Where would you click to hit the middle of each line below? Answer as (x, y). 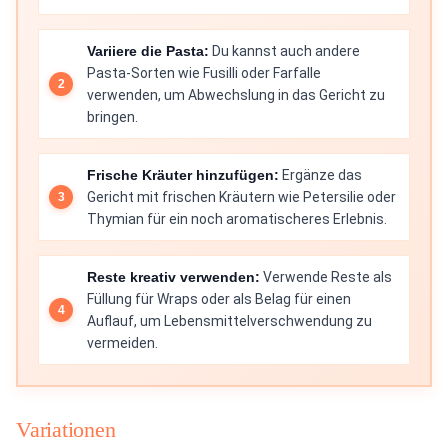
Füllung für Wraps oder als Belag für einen (219, 299)
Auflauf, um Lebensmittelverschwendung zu (229, 321)
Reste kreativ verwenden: (173, 277)
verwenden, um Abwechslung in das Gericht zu (236, 95)
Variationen (66, 430)
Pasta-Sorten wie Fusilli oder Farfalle (204, 73)
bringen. (112, 117)
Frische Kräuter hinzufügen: (183, 175)
